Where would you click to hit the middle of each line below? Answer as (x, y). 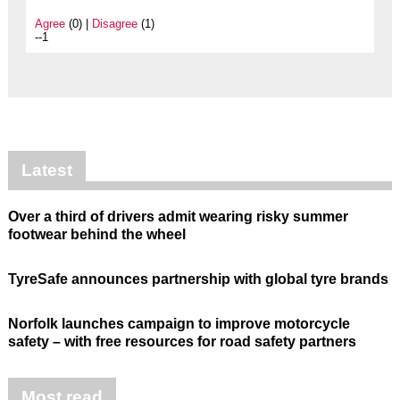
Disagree (114, 24)
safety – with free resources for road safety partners (182, 342)
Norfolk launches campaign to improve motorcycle (179, 324)
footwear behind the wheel (96, 235)
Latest (46, 171)
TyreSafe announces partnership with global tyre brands (198, 279)
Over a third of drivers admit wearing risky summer (178, 217)
